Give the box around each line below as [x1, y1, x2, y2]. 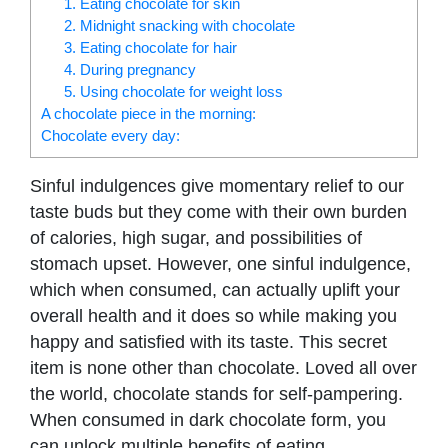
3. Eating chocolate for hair [63, 38, 241, 56]
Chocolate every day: [41, 126, 180, 144]
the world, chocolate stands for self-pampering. [30, 383, 403, 404]
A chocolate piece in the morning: [41, 104, 256, 122]
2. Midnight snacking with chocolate [63, 16, 299, 34]
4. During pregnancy [63, 60, 200, 78]
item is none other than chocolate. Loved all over [30, 357, 417, 378]
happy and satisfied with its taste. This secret [30, 331, 387, 352]
